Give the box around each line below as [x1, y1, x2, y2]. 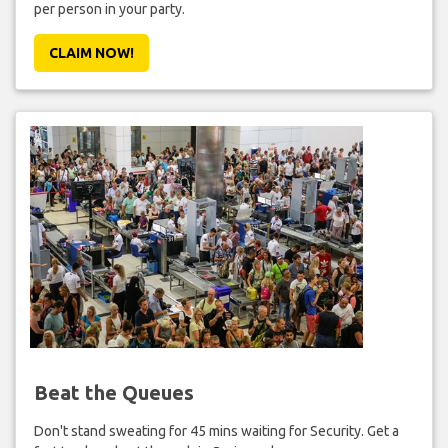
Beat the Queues [33, 380, 194, 404]
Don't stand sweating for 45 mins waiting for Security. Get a [33, 422, 399, 439]
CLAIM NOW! [48, 44, 134, 61]
